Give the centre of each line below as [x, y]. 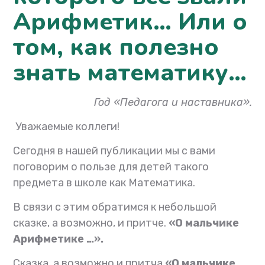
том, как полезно [116, 48]
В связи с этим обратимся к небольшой [115, 207]
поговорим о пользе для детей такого [111, 167]
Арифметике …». [59, 239]
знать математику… [130, 73]
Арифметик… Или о [130, 22]
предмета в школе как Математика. [104, 183]
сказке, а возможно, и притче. [91, 223]
